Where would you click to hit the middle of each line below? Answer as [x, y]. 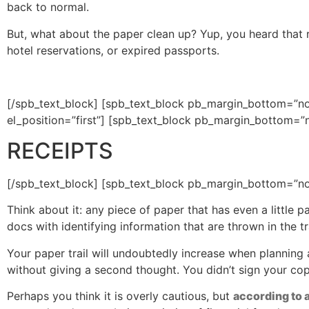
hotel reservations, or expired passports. [113, 50]
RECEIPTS [60, 150]
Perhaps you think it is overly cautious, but [120, 296]
